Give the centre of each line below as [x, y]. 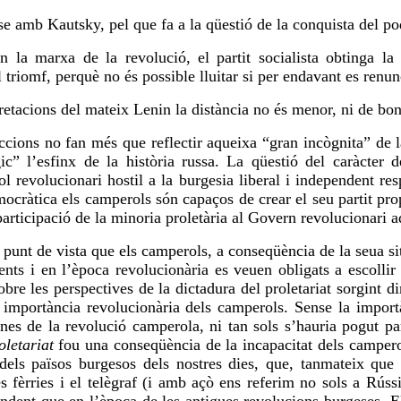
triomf [26, 77]
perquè [77, 77]
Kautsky [74, 25]
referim [270, 383]
